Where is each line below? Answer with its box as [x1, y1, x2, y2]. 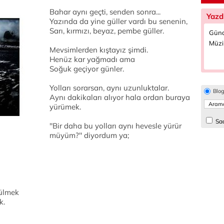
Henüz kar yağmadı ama [49, 54, 135, 64]
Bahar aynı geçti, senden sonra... [49, 7, 160, 16]
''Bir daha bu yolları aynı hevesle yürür [49, 121, 181, 130]
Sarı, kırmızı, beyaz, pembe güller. [49, 26, 164, 35]
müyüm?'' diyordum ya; [49, 130, 129, 140]
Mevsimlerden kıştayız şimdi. [49, 45, 148, 54]
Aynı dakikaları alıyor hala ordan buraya [49, 92, 190, 102]
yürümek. [49, 102, 81, 111]
